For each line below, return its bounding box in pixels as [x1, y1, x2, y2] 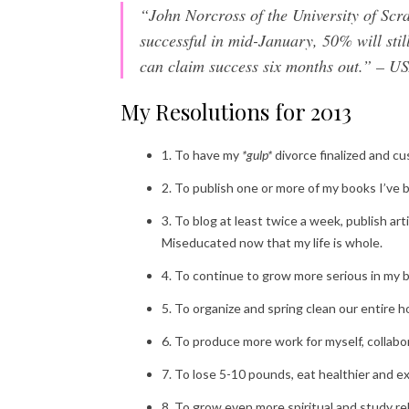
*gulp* [242, 146, 272, 163]
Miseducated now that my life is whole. [162, 234, 383, 250]
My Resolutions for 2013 [121, 96, 351, 126]
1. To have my [162, 146, 242, 163]
